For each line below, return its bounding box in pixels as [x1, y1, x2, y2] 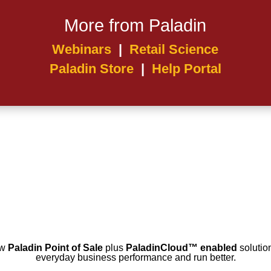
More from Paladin [64, 16, 207, 36]
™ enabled [188, 242, 237, 253]
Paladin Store [49, 61, 134, 77]
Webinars [52, 42, 112, 57]
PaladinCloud [125, 242, 188, 253]
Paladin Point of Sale [7, 242, 103, 253]
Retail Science [129, 42, 219, 57]
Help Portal [151, 61, 221, 77]
